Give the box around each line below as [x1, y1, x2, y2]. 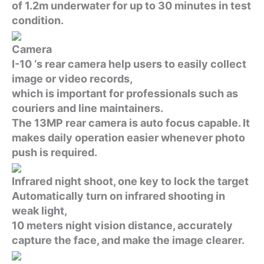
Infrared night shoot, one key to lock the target [12, 174, 249, 187]
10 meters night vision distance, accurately [12, 219, 233, 232]
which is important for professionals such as [12, 87, 238, 100]
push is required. [12, 146, 97, 159]
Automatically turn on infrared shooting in [12, 189, 225, 202]
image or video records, [12, 72, 133, 85]
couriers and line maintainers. [12, 101, 163, 114]
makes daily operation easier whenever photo [12, 131, 245, 144]
